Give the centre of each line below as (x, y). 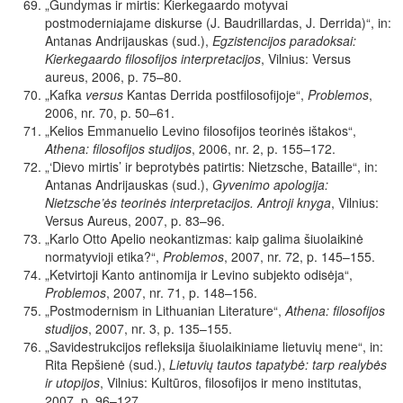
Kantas (147, 95)
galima (282, 239)
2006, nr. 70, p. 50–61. (110, 113)
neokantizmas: (191, 239)
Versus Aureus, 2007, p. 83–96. (135, 221)
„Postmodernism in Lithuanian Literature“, (163, 311)
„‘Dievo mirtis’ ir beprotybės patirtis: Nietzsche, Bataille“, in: (211, 167)
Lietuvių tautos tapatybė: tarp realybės (278, 365)
